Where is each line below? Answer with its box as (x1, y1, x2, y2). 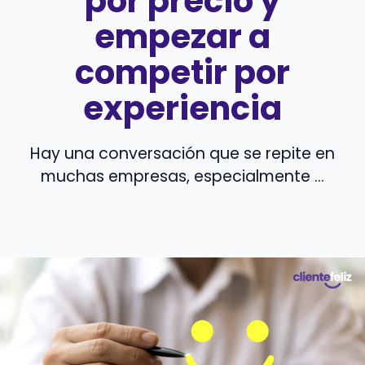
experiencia (83, 86, 282, 132)
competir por (75, 50, 290, 96)
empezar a (95, 14, 270, 60)
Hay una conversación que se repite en (30, 143, 335, 165)
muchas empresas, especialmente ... (41, 165, 324, 188)
